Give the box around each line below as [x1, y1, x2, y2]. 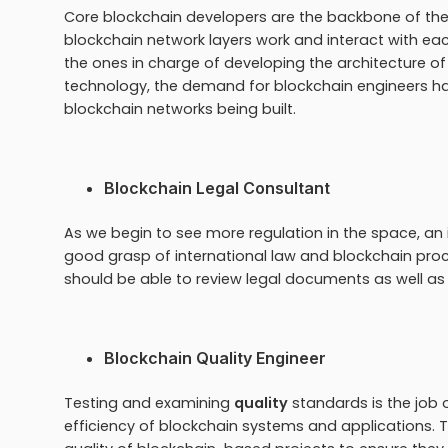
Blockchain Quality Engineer [104, 347, 330, 368]
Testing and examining [64, 392, 234, 413]
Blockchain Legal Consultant [104, 177, 330, 198]
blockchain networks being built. [64, 98, 300, 119]
